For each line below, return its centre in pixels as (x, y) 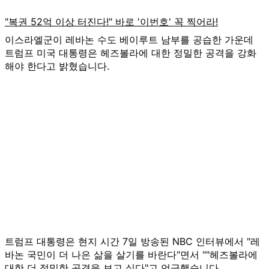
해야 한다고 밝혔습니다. (57, 66)
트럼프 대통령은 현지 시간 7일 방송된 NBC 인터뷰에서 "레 (132, 241)
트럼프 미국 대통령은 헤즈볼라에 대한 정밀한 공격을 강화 (131, 53)
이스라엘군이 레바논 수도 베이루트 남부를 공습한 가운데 (129, 39)
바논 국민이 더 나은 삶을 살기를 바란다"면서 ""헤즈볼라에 (131, 254)
